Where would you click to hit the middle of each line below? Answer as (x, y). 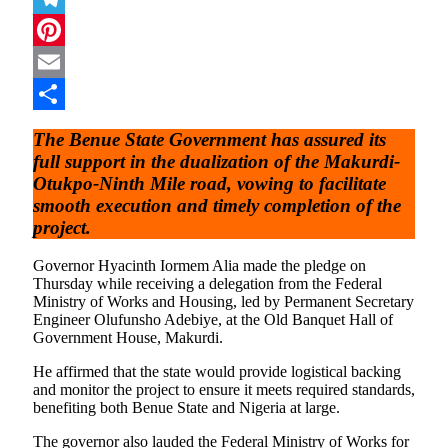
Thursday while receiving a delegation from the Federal (207, 284)
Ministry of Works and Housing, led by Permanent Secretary (223, 302)
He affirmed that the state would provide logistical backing (217, 372)
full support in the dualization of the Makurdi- (216, 161)
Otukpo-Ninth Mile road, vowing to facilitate (209, 183)
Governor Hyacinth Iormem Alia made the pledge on (199, 266)
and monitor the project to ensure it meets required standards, (224, 390)
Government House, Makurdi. (130, 338)
